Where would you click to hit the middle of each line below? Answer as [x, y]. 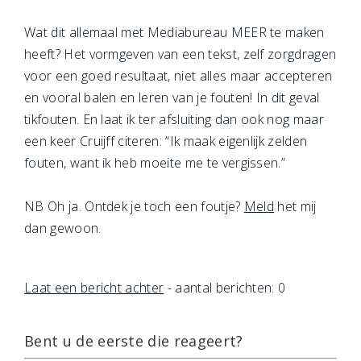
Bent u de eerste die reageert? [134, 341]
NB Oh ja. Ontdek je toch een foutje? [134, 206]
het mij [295, 206]
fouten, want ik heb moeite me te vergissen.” [155, 163]
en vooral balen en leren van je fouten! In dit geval [172, 98]
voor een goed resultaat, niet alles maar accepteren [178, 76]
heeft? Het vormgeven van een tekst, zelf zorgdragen [180, 54]
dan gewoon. [64, 228]
